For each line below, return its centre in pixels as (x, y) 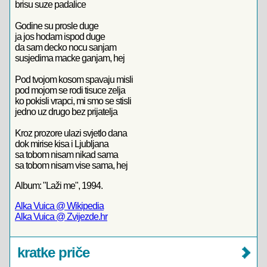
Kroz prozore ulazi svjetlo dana (71, 133)
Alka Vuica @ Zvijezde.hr (61, 217)
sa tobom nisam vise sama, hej (71, 165)
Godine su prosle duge (57, 26)
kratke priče (53, 252)
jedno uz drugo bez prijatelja (66, 112)
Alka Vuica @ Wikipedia (59, 206)
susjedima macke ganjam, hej (70, 58)
